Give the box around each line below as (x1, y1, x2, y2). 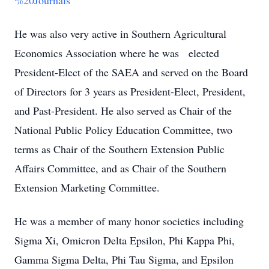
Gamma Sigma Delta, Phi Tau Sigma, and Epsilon (14, 252, 234, 267)
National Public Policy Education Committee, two (14, 122, 232, 137)
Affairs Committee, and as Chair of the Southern (14, 161, 226, 175)
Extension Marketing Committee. (14, 180, 163, 195)
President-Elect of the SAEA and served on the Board (14, 65, 248, 79)
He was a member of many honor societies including (14, 214, 244, 228)
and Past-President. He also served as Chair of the (14, 103, 232, 118)
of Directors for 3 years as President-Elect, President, (14, 84, 246, 98)
